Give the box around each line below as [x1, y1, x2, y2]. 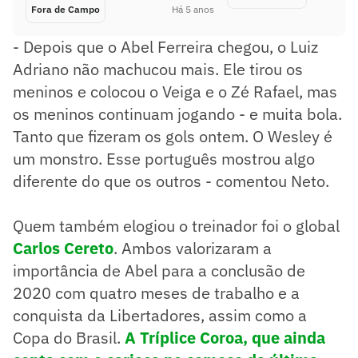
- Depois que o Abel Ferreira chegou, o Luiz [13, 35, 318, 58]
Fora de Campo [31, 2, 100, 15]
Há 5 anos [172, 2, 214, 15]
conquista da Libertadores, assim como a [13, 304, 307, 326]
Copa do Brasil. [13, 326, 121, 348]
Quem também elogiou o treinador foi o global [13, 214, 340, 237]
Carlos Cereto [13, 237, 113, 259]
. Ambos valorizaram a [113, 237, 272, 259]
